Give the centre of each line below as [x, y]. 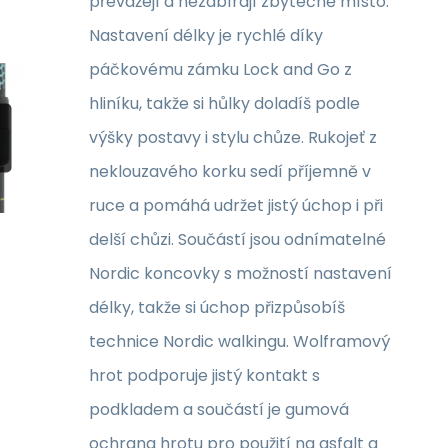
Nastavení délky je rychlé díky [206, 35]
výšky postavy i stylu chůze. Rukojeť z [233, 137]
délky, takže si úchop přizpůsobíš [217, 307]
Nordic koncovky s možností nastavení [240, 273]
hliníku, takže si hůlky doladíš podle [224, 103]
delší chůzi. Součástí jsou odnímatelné [237, 239]
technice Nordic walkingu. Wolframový [239, 341]
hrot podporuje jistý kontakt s [204, 375]
